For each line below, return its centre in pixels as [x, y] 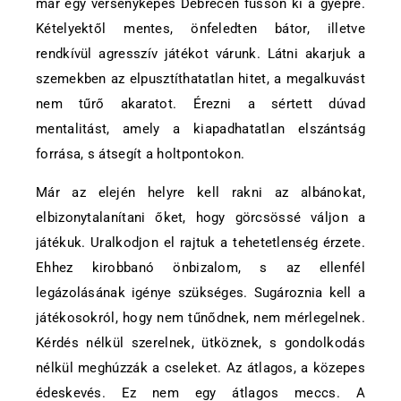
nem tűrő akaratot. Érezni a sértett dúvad [200, 104]
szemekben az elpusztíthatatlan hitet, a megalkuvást [200, 79]
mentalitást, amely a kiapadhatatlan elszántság [200, 129]
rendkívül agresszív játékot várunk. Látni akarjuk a [200, 54]
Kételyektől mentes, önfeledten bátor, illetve [200, 29]
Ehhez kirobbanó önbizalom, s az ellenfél [200, 268]
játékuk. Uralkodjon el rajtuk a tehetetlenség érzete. [200, 243]
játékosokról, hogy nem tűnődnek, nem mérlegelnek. [200, 318]
